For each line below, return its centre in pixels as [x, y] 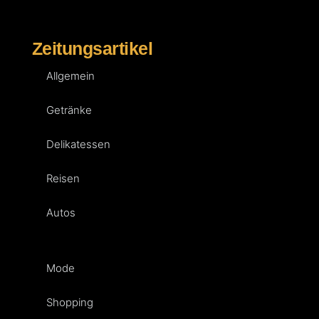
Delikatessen [78, 144]
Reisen [63, 178]
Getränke [69, 110]
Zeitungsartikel [92, 48]
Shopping [69, 302]
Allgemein [70, 75]
